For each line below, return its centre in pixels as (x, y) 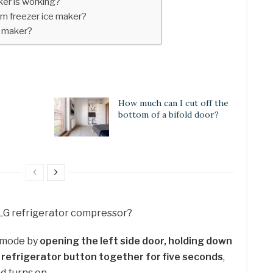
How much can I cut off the (173, 103)
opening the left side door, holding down (136, 241)
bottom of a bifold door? (168, 114)
